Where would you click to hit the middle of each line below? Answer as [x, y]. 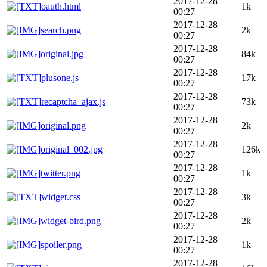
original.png [63, 125]
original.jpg [62, 54]
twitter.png [60, 173]
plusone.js [60, 77]
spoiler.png [61, 244]
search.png [61, 30]
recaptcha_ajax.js [73, 101]
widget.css [61, 197]
